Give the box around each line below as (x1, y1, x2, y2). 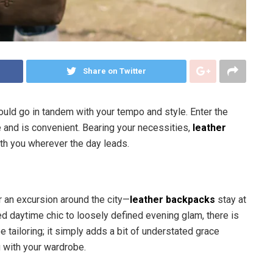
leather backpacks (130, 194, 215, 206)
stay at (215, 194, 246, 206)
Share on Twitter (82, 66, 146, 76)
